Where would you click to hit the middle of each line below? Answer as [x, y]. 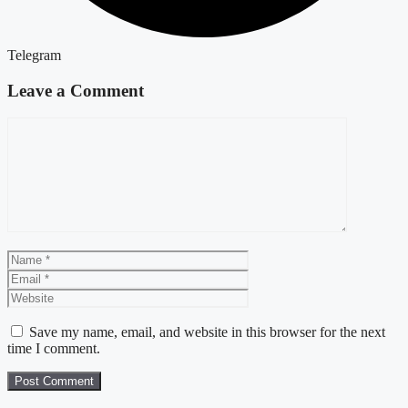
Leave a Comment [76, 90]
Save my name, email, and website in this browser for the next [207, 332]
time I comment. [54, 349]
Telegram [34, 55]
